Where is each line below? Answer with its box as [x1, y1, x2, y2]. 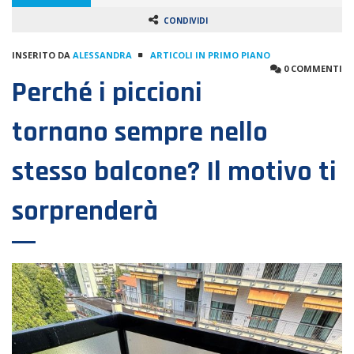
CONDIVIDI [164, 15, 208, 26]
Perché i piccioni [12, 75, 202, 111]
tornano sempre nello [12, 115, 268, 150]
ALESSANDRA [73, 49, 132, 61]
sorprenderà [12, 194, 158, 229]
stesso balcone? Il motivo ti [12, 154, 337, 190]
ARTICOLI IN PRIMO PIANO [150, 49, 270, 61]
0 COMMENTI [281, 62, 342, 74]
